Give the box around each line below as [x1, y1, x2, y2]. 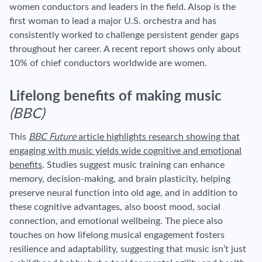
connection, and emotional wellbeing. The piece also [9, 216, 223, 226]
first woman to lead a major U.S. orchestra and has [9, 16, 216, 26]
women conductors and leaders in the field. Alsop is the [9, 2, 236, 12]
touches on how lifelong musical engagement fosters [9, 230, 225, 240]
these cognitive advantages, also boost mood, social [9, 202, 220, 212]
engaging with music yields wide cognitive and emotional [9, 146, 242, 156]
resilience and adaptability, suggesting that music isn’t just [9, 244, 246, 254]
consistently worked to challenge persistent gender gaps [9, 30, 239, 40]
